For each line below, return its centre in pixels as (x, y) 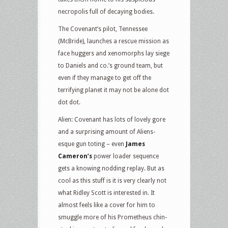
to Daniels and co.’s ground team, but (110, 65)
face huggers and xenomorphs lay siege (114, 53)
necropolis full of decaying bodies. (106, 11)
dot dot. (69, 102)
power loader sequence (126, 156)
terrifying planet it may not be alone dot (113, 90)
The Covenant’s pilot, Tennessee (103, 29)
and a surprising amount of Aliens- (107, 132)
